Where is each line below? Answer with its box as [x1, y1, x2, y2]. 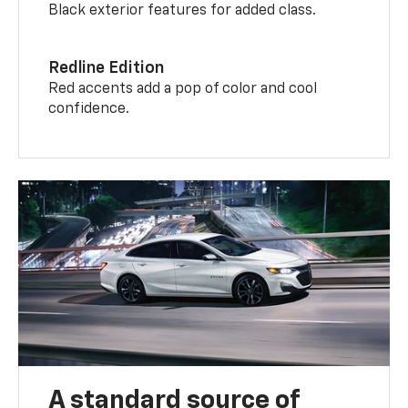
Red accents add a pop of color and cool [48, 82, 318, 97]
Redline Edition [48, 60, 165, 77]
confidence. [48, 102, 130, 117]
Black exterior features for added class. [48, 4, 317, 19]
